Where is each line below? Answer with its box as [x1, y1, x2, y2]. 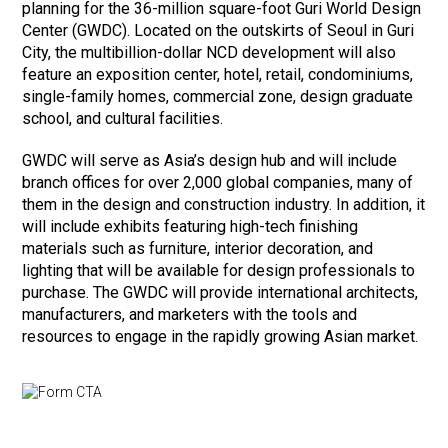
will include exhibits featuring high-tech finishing [22, 217, 359, 237]
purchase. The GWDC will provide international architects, [22, 283, 419, 303]
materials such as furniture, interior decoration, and [22, 239, 374, 259]
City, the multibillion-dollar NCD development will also [22, 43, 397, 63]
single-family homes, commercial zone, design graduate [22, 87, 414, 107]
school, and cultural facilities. [22, 109, 224, 129]
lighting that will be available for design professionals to [22, 261, 416, 281]
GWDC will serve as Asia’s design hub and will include [22, 151, 398, 171]
